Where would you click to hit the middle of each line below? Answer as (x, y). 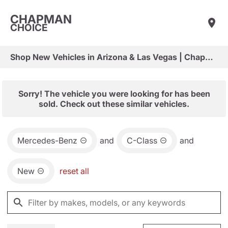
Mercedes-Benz (47, 140)
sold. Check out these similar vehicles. (114, 104)
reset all (74, 171)
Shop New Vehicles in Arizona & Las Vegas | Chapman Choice (209, 57)
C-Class (142, 140)
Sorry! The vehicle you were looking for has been (114, 94)
